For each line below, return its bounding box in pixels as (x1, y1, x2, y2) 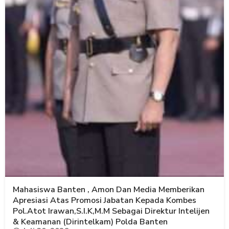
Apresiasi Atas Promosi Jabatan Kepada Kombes (13, 194, 196, 206)
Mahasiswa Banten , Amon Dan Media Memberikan (13, 184, 204, 195)
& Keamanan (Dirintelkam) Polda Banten (13, 216, 168, 227)
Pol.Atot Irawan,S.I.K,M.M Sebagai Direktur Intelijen (13, 205, 210, 217)
